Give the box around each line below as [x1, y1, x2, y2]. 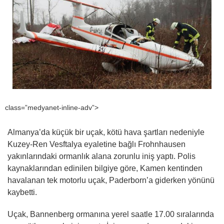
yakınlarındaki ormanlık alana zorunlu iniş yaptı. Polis [7, 152, 195, 161]
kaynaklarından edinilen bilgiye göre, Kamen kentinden [7, 164, 202, 173]
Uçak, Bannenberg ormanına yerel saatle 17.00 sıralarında [7, 210, 214, 219]
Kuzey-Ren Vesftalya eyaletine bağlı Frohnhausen [7, 140, 185, 149]
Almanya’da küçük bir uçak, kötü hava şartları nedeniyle [7, 128, 204, 137]
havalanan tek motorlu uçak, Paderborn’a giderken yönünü [7, 176, 214, 185]
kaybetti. [7, 188, 37, 197]
